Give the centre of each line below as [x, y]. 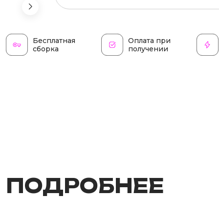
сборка [46, 49]
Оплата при [149, 40]
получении [148, 49]
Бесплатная [54, 40]
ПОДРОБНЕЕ [85, 186]
